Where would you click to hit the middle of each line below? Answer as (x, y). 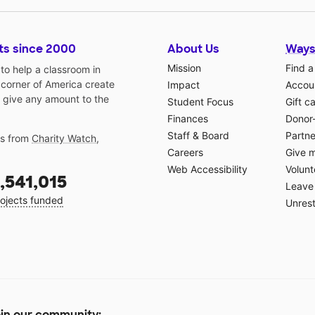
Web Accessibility (207, 169)
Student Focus (200, 102)
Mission (184, 68)
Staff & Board (198, 136)
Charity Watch (64, 139)
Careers (185, 153)
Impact (184, 85)
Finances (188, 119)
